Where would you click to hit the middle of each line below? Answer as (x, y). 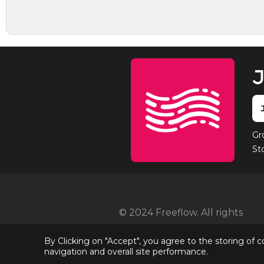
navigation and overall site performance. (126, 252)
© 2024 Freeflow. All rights (181, 213)
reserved (140, 229)
